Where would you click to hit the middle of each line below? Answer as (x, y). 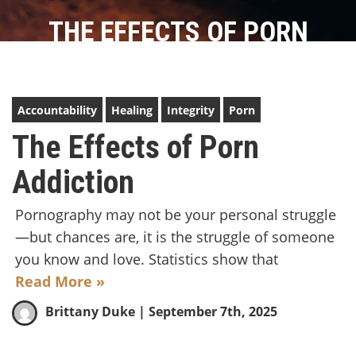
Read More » (60, 281)
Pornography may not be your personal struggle (176, 215)
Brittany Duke (90, 312)
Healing (132, 110)
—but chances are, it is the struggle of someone (175, 237)
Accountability (57, 110)
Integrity (191, 110)
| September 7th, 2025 (206, 312)
